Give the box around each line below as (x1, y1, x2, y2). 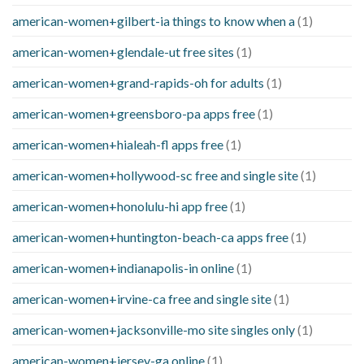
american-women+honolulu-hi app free (12, 197, 227, 214)
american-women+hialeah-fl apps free (12, 136, 223, 152)
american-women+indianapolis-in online (12, 259, 234, 275)
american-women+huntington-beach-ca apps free (12, 228, 288, 245)
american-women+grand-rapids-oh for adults (12, 74, 264, 90)
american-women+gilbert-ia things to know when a (12, 12, 295, 28)
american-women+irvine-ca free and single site (12, 290, 271, 306)
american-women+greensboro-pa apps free (12, 105, 255, 121)
